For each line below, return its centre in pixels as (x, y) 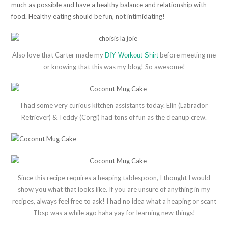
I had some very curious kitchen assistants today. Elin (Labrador (114, 105)
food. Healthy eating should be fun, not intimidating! (88, 16)
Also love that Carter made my (59, 55)
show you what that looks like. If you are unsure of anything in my (114, 189)
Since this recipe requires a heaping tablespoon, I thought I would (114, 177)
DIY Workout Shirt (132, 55)
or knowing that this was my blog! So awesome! (114, 66)
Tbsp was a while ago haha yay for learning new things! (114, 212)
